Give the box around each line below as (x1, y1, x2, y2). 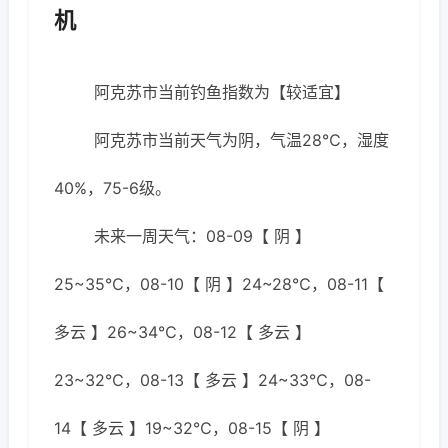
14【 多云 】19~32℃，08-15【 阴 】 (54, 418, 330, 438)
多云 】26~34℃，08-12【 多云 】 (54, 322, 311, 342)
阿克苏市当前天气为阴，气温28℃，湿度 (94, 130, 389, 150)
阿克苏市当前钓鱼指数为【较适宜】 (94, 82, 350, 102)
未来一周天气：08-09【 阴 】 (94, 226, 311, 246)
